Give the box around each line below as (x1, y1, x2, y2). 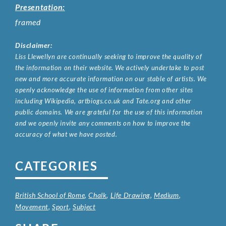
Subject (73, 202, 96, 211)
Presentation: (15, 2, 65, 12)
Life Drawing (110, 190, 150, 199)
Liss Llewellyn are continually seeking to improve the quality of (15, 52, 202, 61)
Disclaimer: (15, 40, 52, 49)
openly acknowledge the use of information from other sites (15, 85, 193, 94)
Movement (15, 202, 48, 211)
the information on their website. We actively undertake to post (15, 63, 204, 72)
